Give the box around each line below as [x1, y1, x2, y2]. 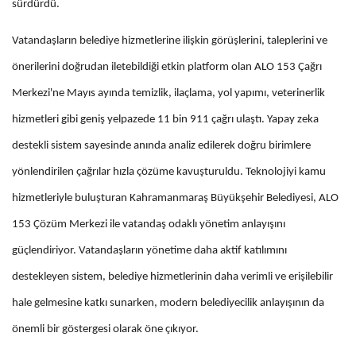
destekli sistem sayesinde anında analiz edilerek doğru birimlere [12, 140, 311, 153]
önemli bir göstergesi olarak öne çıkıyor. [12, 323, 199, 336]
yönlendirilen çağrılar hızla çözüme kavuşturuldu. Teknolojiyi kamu [12, 166, 326, 179]
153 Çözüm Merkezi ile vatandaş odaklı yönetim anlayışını [12, 219, 285, 231]
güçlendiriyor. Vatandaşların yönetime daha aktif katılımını [12, 245, 287, 257]
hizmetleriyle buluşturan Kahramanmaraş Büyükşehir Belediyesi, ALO [12, 192, 339, 205]
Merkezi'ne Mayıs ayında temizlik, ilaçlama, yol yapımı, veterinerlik [12, 87, 325, 100]
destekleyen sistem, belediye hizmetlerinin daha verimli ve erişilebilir [12, 271, 333, 284]
